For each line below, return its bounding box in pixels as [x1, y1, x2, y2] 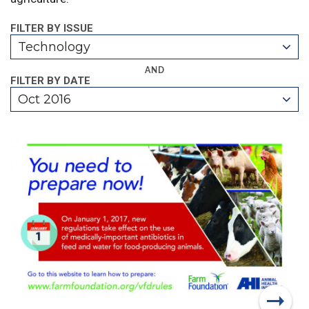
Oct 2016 [18, 92, 71, 107]
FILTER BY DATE [10, 74, 90, 87]
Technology [18, 39, 90, 54]
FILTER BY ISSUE [10, 22, 93, 34]
